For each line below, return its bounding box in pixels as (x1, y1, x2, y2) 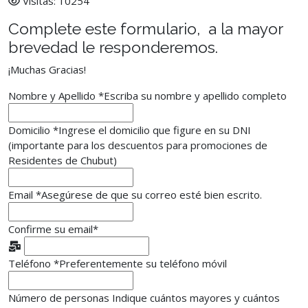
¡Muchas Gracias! (8, 63, 86, 76)
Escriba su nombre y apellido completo (104, 89, 287, 102)
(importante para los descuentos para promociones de (8, 138, 267, 152)
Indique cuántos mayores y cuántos (112, 291, 280, 305)
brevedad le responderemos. (8, 38, 218, 56)
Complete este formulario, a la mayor (8, 19, 283, 38)
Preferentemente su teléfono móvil (59, 256, 227, 270)
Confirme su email (8, 222, 93, 236)
